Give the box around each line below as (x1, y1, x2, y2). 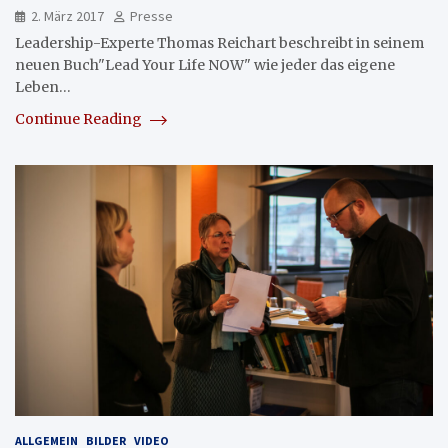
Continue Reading (15, 110, 145, 129)
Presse (130, 7, 173, 26)
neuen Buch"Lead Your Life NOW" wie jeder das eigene (15, 56, 395, 75)
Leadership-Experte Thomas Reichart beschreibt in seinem (15, 34, 424, 53)
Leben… (15, 78, 71, 97)
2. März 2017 (31, 7, 104, 26)
